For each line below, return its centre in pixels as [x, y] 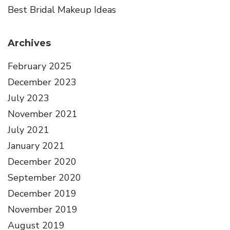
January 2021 [36, 146]
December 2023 [42, 82]
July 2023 [28, 98]
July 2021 [28, 130]
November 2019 [43, 210]
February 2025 [40, 66]
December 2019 [42, 194]
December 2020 [42, 162]
